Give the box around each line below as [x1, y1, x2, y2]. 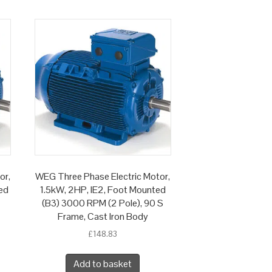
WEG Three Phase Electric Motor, [35, 170, 171, 183]
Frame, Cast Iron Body [57, 210, 148, 223]
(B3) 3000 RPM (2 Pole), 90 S [42, 197, 164, 210]
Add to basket [73, 257, 132, 271]
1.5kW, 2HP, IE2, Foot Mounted [39, 183, 166, 197]
